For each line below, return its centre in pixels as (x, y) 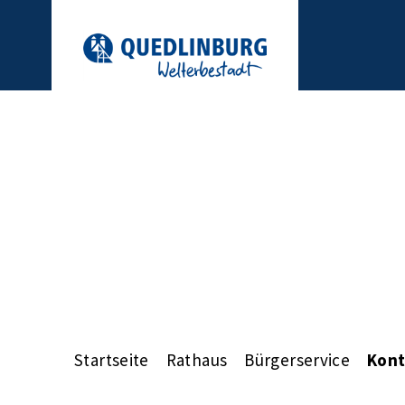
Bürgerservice (297, 359)
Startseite (112, 359)
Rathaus (197, 359)
